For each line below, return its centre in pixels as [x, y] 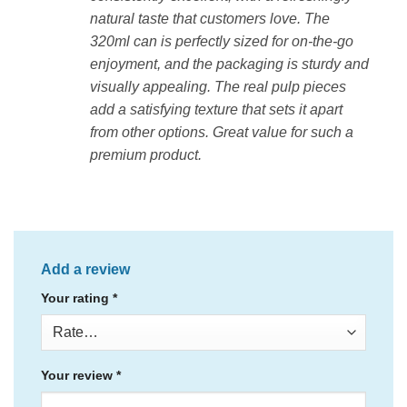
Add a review [87, 270]
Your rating [77, 298]
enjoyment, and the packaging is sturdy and [229, 64]
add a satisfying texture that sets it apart [216, 109]
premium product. [146, 154]
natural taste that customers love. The [210, 18]
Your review [79, 375]
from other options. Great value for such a [222, 132]
